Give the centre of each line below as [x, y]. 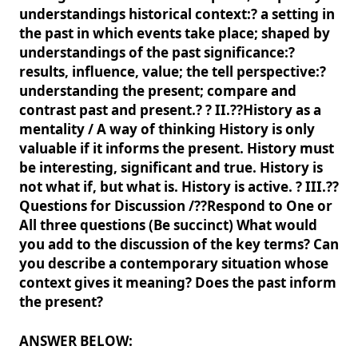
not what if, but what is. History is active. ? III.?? [179, 187]
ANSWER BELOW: [76, 341]
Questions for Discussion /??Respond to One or [176, 206]
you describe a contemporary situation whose [174, 263]
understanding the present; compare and [158, 91]
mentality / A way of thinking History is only [167, 129]
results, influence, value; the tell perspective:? [173, 72]
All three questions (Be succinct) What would [168, 225]
